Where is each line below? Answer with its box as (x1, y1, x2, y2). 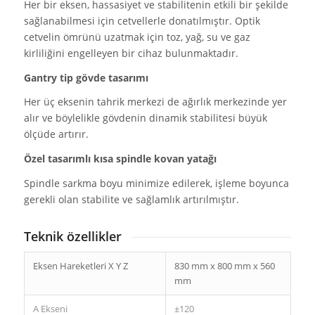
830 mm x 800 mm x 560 (174, 259, 275, 272)
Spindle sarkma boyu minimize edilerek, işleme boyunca (23, 176, 289, 191)
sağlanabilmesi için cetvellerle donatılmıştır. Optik (23, 13, 260, 27)
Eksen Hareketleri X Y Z (32, 259, 128, 272)
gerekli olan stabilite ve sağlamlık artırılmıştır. (23, 193, 239, 207)
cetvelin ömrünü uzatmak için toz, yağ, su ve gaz (23, 30, 250, 44)
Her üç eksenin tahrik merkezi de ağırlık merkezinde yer (23, 95, 287, 109)
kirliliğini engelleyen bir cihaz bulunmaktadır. (23, 46, 238, 60)
